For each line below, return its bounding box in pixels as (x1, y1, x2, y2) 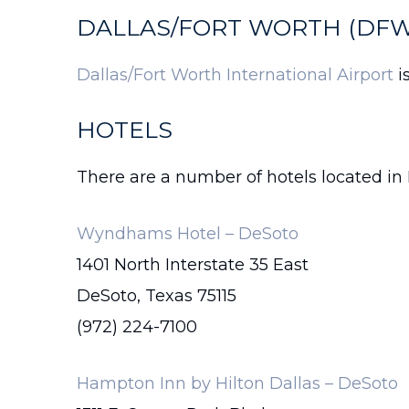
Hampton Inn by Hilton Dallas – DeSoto (77, 373, 398, 393)
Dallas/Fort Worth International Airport (77, 65, 393, 85)
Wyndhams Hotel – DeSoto (77, 224, 299, 244)
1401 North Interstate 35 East (77, 255, 309, 275)
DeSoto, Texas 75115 (77, 286, 236, 306)
